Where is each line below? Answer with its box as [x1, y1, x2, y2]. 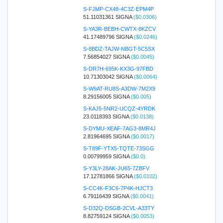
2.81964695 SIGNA [83, 133, 131, 139]
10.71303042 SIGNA [83, 73, 134, 80]
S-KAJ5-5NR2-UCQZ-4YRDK [83, 105, 155, 111]
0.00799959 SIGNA [83, 153, 131, 159]
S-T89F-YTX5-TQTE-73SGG [83, 145, 154, 151]
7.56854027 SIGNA [83, 53, 131, 60]
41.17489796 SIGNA [83, 33, 134, 40]
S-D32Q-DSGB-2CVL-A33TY [83, 205, 154, 211]
